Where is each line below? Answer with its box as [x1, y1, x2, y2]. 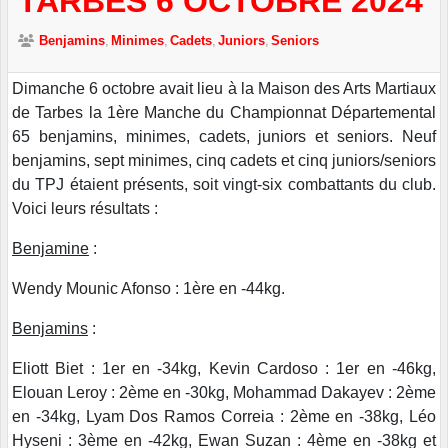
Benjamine [12, 239, 89, 257]
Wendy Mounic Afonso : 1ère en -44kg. [12, 279, 285, 297]
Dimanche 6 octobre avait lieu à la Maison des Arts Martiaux [12, 79, 436, 97]
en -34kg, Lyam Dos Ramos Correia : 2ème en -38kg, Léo [12, 407, 436, 425]
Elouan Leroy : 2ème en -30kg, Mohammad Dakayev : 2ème [12, 383, 436, 401]
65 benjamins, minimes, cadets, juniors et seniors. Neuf [12, 127, 436, 145]
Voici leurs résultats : [12, 199, 158, 217]
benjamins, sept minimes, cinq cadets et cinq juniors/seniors [12, 151, 436, 169]
